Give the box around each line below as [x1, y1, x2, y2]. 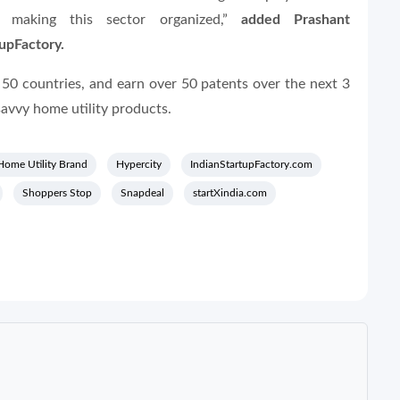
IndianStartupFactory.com [190, 159, 312, 170]
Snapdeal [121, 187, 164, 198]
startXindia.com [193, 187, 267, 198]
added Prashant [240, 12, 351, 27]
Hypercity [116, 159, 162, 170]
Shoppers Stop [22, 187, 92, 198]
